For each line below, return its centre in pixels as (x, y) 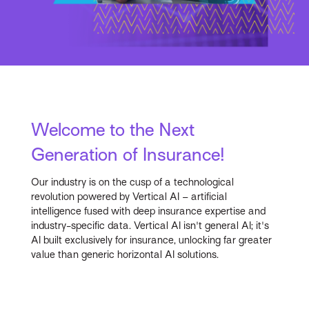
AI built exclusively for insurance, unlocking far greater (152, 240)
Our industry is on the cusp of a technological (133, 182)
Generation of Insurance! (128, 155)
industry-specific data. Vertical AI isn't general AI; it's (150, 226)
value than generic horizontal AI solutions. (125, 255)
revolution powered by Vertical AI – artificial (129, 197)
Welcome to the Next (113, 130)
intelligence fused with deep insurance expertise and (149, 211)
